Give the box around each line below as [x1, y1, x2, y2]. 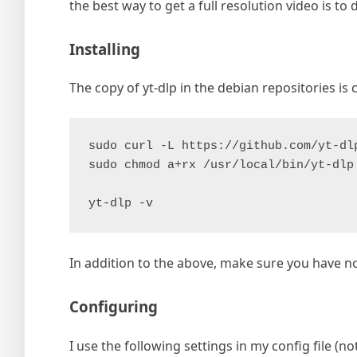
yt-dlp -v [88, 197, 153, 211]
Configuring [69, 296, 158, 317]
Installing [69, 38, 140, 59]
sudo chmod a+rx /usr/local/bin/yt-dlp [88, 159, 354, 173]
